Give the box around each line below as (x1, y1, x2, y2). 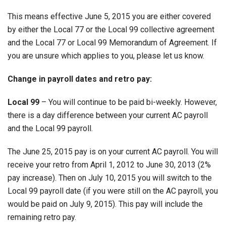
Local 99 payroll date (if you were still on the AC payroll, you (8, 186, 218, 196)
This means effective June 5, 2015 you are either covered (8, 12, 211, 21)
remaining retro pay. (8, 212, 76, 222)
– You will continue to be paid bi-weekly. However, (39, 97, 217, 107)
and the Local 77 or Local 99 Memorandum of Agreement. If (8, 38, 217, 47)
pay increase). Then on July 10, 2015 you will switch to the (8, 173, 212, 183)
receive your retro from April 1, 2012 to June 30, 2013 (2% (8, 160, 211, 169)
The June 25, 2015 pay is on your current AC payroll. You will (8, 147, 218, 156)
